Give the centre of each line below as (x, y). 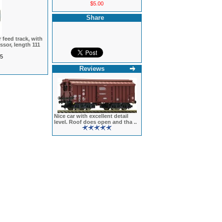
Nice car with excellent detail (91, 116)
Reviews (92, 69)
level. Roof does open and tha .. (95, 122)
